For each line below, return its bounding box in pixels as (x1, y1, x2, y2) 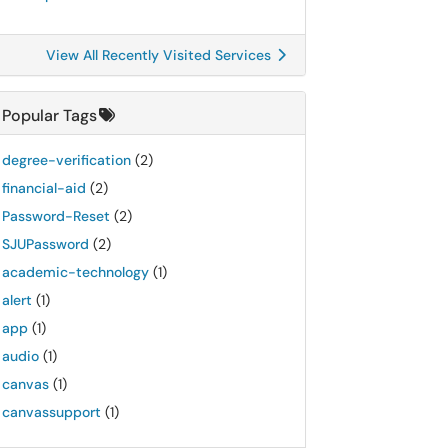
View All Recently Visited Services (46, 46, 275, 64)
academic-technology (2, 263, 149, 281)
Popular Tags (2, 105, 97, 126)
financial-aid (2, 179, 86, 197)
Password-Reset (2, 207, 110, 225)
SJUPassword (2, 235, 89, 253)
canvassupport (2, 403, 101, 421)
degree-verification (2, 151, 131, 169)
